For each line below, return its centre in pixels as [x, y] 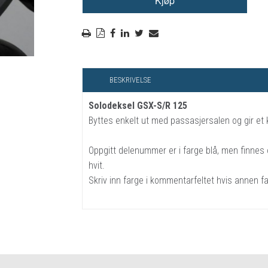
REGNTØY [188, 36]
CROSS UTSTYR [200, 57]
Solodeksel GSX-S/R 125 [138, 106]
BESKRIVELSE [130, 80]
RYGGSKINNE [195, 15]
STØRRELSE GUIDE [204, 77]
